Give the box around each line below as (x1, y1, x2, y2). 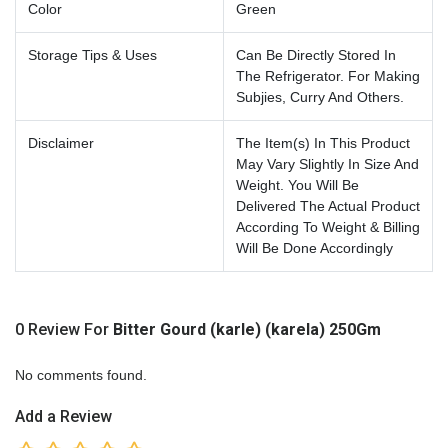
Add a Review (15, 406, 112, 426)
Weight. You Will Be (236, 176, 359, 193)
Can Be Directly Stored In (236, 46, 396, 63)
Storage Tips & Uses (28, 46, 157, 63)
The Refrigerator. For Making (236, 67, 420, 84)
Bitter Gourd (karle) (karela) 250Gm (113, 319, 381, 339)
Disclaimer (28, 134, 94, 151)
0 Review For (15, 319, 113, 339)
